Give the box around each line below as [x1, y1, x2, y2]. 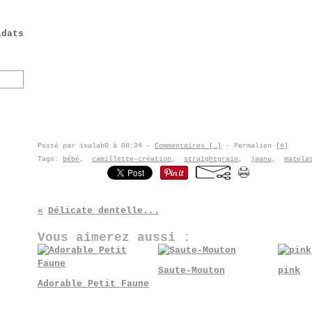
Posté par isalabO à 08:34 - [38, 142, 155, 150]
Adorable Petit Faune [38, 279, 149, 289]
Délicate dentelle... [47, 205, 159, 216]
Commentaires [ [155, 142, 213, 150]
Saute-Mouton [157, 265, 225, 276]
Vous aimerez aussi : [38, 231, 191, 244]
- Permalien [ [221, 142, 280, 150]
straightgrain [184, 155, 238, 163]
